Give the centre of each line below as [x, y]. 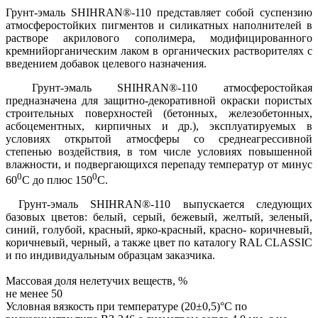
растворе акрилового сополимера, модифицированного [159, 38]
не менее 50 [34, 293]
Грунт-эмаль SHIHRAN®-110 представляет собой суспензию [159, 12]
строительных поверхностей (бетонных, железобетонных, [159, 113]
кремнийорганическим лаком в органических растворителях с [159, 50]
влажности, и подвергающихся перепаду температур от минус [159, 164]
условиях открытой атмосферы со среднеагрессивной [159, 138]
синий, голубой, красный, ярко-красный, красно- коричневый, [159, 229]
